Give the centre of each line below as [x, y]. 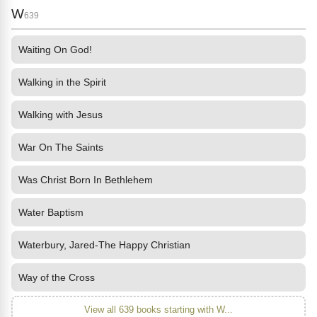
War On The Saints [61, 147]
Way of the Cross [57, 277]
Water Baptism [51, 212]
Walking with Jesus [60, 115]
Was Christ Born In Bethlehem [86, 180]
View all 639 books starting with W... [158, 310]
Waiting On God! [55, 50]
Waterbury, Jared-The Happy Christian [104, 245]
